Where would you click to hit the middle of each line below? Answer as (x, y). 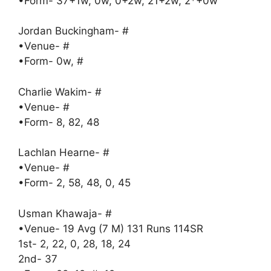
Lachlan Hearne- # (64, 152)
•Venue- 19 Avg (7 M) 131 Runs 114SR (111, 228)
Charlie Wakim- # (60, 92)
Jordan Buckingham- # (73, 31)
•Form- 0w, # (51, 61)
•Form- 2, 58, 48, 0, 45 (74, 183)
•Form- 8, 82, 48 (59, 122)
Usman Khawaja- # (65, 213)
